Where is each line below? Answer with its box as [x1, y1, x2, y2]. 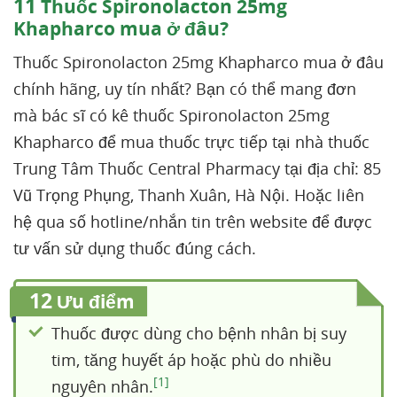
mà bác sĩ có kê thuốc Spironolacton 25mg [13, 105, 330, 126]
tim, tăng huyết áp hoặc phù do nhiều [51, 349, 331, 370]
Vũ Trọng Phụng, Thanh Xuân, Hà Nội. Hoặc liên [13, 184, 364, 206]
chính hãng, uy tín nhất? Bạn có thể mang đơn [13, 78, 356, 99]
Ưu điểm [52, 289, 135, 314]
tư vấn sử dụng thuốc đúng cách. [13, 237, 265, 259]
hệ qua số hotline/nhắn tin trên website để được [13, 211, 372, 232]
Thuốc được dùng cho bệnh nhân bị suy [51, 323, 346, 344]
